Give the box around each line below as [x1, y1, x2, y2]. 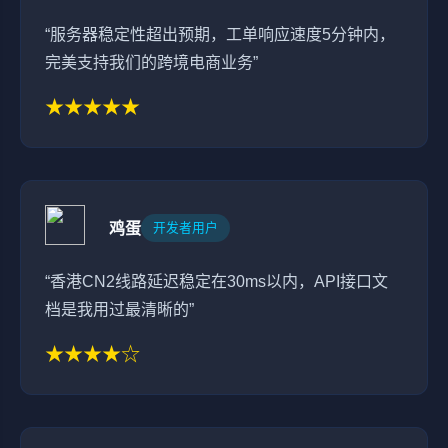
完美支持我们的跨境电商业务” [45, 53, 258, 71]
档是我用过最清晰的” [45, 300, 194, 318]
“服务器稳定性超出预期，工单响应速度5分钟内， [45, 25, 395, 43]
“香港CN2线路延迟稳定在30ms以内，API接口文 [45, 272, 388, 290]
